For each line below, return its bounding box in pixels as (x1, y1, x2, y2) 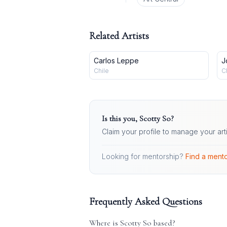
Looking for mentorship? (102, 152, 183, 161)
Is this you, (102, 113, 139, 124)
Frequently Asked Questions (89, 196, 202, 208)
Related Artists (89, 30, 149, 42)
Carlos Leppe (94, 56, 139, 65)
